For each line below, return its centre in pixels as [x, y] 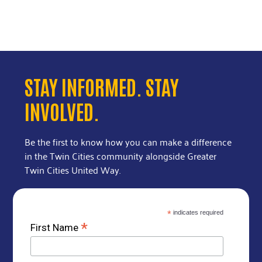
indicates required [197, 212]
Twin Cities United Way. [73, 169]
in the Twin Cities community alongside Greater [121, 155]
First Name [56, 227]
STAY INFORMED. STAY [102, 86]
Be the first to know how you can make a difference [128, 141]
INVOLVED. [62, 111]
